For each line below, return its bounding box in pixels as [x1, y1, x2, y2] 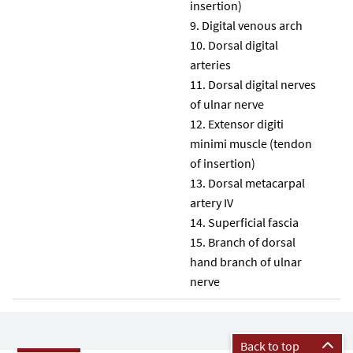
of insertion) [190, 154, 255, 171]
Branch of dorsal [208, 233, 295, 250]
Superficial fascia [208, 214, 299, 230]
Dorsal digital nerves [208, 76, 316, 92]
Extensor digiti [208, 115, 284, 132]
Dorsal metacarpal [208, 174, 305, 191]
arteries [190, 56, 231, 72]
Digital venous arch [202, 17, 303, 33]
